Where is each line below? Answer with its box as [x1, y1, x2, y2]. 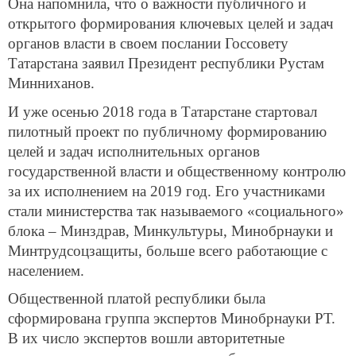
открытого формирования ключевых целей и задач [8, 14, 334, 32]
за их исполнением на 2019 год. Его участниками [8, 182, 325, 199]
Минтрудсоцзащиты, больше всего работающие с [8, 242, 327, 259]
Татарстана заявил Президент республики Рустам [8, 54, 324, 72]
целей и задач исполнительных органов [8, 142, 260, 160]
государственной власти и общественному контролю [8, 162, 346, 180]
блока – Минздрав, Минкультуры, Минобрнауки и [8, 222, 333, 239]
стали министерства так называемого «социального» [8, 202, 344, 219]
